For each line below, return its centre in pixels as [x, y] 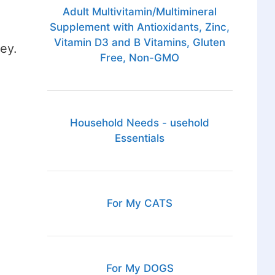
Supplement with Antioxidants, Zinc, [140, 27]
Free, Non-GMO [140, 58]
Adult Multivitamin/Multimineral [140, 12]
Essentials [140, 138]
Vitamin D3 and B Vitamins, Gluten [140, 43]
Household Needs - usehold [140, 123]
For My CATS [140, 203]
